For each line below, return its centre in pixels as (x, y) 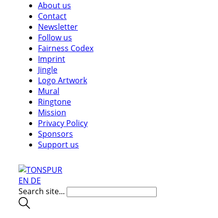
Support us (58, 145)
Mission (52, 112)
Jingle (48, 70)
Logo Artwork (63, 80)
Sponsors (55, 134)
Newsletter (58, 27)
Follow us (55, 37)
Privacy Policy (63, 123)
